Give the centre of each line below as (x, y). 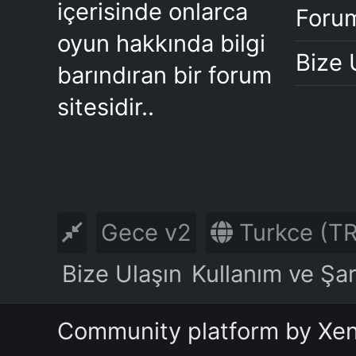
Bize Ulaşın (122, 274)
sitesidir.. (106, 107)
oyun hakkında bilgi (161, 43)
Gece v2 (146, 232)
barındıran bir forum (164, 75)
